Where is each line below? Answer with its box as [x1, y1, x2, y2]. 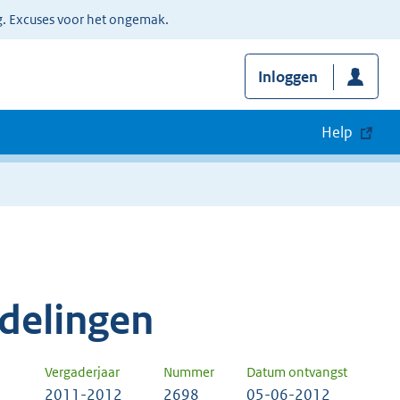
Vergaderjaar [45, 363, 120, 381]
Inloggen [257, 67, 318, 87]
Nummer [163, 363, 214, 381]
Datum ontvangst [246, 363, 347, 381]
